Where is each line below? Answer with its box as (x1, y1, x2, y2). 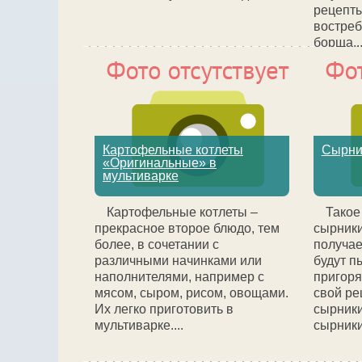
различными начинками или (95, 254, 262, 267)
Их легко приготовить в (95, 302, 234, 316)
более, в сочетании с (95, 238, 219, 251)
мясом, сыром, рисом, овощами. (95, 286, 288, 300)
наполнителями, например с (95, 270, 264, 284)
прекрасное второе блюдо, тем (95, 221, 280, 235)
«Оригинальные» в (103, 156, 217, 170)
